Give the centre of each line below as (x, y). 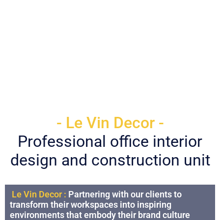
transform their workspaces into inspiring (91, 204)
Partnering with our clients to (125, 194)
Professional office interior (110, 141)
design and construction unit (110, 160)
